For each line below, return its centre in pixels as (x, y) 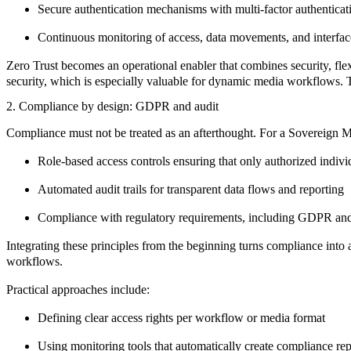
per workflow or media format (249, 317)
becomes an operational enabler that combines (174, 65)
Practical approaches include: (78, 289)
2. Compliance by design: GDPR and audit (112, 106)
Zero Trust (32, 65)
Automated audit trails (92, 189)
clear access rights (129, 317)
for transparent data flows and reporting (245, 189)
